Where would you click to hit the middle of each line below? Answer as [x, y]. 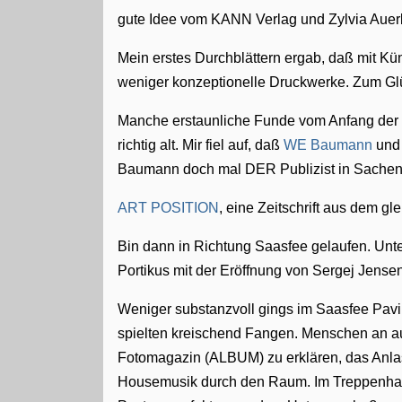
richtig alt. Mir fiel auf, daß [201, 145]
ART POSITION [169, 208]
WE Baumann [328, 145]
